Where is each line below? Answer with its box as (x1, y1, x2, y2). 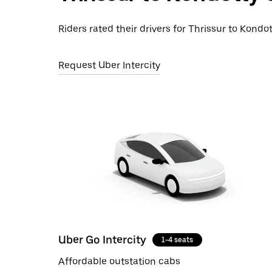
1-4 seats (161, 235, 193, 244)
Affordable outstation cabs (58, 255, 180, 267)
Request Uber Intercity (58, 59, 160, 71)
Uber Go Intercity (58, 233, 146, 246)
